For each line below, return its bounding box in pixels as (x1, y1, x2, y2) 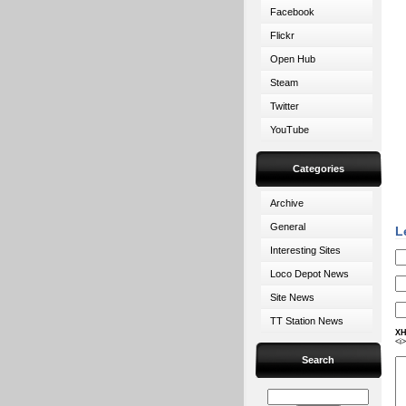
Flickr (270, 30, 295, 41)
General (270, 221, 305, 232)
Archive (270, 198, 304, 208)
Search (302, 354, 334, 365)
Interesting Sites (270, 245, 341, 256)
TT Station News (270, 315, 343, 326)
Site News (270, 292, 314, 303)
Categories (292, 163, 344, 174)
